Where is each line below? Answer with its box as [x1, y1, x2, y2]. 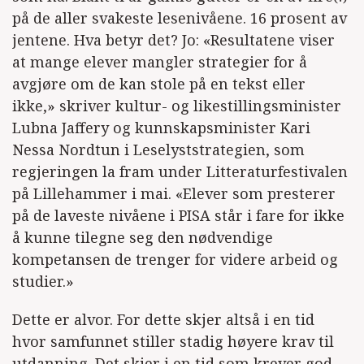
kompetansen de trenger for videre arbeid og [12, 249, 338, 269]
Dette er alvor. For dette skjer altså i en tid [12, 309, 314, 329]
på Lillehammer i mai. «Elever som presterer [12, 183, 336, 203]
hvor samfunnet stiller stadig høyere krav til [12, 331, 334, 351]
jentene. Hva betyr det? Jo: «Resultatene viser [12, 29, 335, 50]
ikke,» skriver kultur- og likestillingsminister [12, 95, 341, 115]
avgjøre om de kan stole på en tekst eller [12, 73, 305, 93]
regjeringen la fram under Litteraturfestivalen [12, 161, 348, 181]
